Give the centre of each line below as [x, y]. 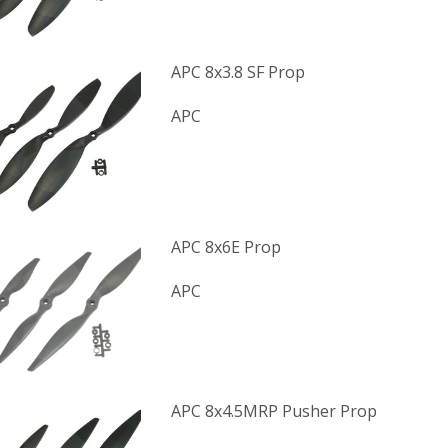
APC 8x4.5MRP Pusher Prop [273, 411]
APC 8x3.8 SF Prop [237, 72]
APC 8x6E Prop [225, 247]
